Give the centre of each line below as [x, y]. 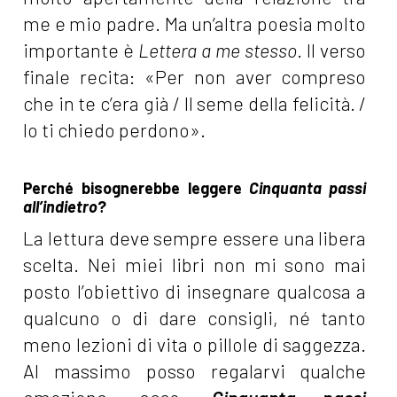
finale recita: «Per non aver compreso [195, 77]
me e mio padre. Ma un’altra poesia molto [195, 24]
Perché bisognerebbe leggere [133, 188]
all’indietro [61, 207]
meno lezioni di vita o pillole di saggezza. [195, 345]
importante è [81, 51]
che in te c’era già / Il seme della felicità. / [195, 104]
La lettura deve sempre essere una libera [195, 238]
